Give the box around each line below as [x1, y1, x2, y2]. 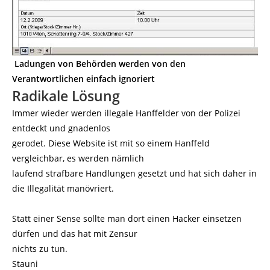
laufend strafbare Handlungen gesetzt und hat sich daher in [12, 167, 257, 179]
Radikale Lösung [12, 86, 120, 105]
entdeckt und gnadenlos [12, 122, 110, 134]
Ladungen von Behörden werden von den [14, 57, 186, 69]
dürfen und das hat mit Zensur [12, 227, 137, 239]
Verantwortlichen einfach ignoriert [12, 72, 155, 84]
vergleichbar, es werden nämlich [12, 152, 144, 164]
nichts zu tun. [12, 242, 67, 254]
